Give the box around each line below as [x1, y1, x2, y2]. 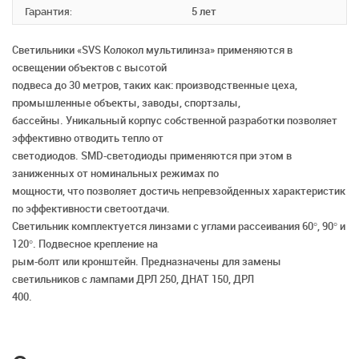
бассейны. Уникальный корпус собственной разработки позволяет [12, 115, 337, 127]
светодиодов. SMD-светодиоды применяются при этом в [12, 150, 292, 163]
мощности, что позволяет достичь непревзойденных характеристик [12, 185, 345, 198]
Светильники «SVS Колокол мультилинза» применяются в [12, 44, 292, 57]
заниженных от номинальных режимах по [12, 167, 219, 180]
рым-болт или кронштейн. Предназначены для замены [12, 256, 281, 268]
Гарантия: [25, 6, 72, 18]
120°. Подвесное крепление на [12, 238, 158, 251]
